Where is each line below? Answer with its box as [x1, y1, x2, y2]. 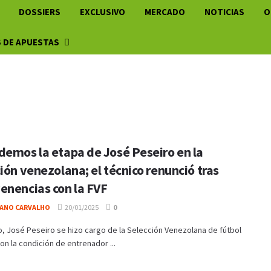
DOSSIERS [19, 6, 61, 18]
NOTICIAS [204, 6, 245, 18]
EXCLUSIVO [80, 6, 126, 18]
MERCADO [145, 6, 186, 18]
